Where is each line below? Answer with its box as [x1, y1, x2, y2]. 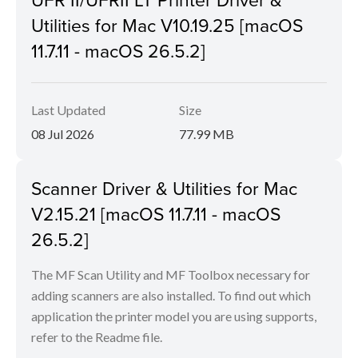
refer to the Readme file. [31, 329, 162, 344]
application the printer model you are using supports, [31, 308, 316, 324]
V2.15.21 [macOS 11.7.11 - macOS [31, 201, 280, 226]
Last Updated [31, 102, 105, 117]
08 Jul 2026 [31, 126, 94, 141]
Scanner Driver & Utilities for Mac [31, 175, 297, 201]
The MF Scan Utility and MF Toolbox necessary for [31, 267, 310, 282]
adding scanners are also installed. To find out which [31, 288, 311, 303]
